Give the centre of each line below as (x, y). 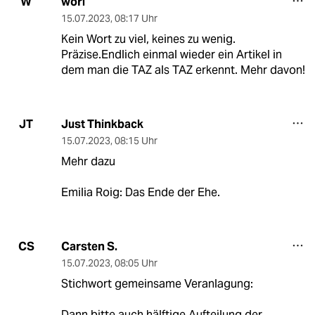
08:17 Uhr (136, 18)
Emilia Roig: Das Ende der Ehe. (140, 192)
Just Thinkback (102, 124)
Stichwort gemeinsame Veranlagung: (157, 283)
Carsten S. (89, 246)
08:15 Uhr (136, 140)
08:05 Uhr (136, 263)
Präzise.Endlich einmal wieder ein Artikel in (171, 54)
